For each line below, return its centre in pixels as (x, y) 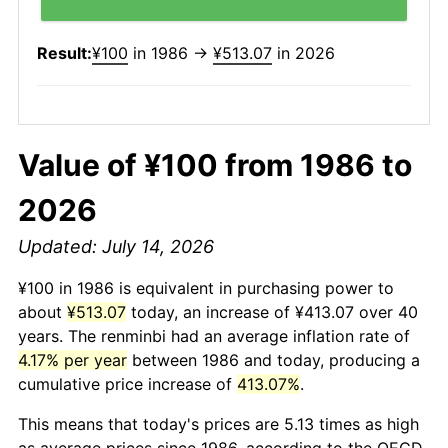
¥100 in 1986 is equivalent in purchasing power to (206, 287)
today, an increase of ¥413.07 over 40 (272, 311)
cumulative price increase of (127, 383)
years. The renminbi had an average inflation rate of (214, 335)
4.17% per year (72, 359)
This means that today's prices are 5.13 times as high (218, 423)
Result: (64, 52)
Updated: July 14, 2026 (116, 246)
